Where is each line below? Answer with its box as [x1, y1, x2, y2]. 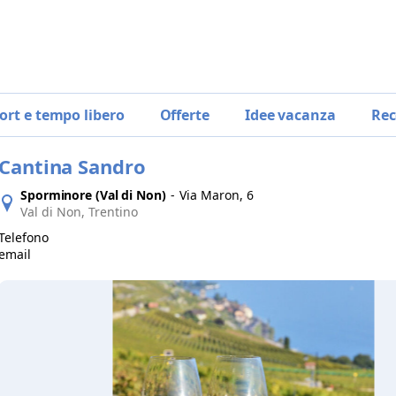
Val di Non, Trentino [20, 203, 138, 220]
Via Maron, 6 [179, 187, 254, 203]
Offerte [159, 105, 209, 125]
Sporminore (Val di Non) [20, 187, 166, 203]
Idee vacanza [244, 105, 336, 125]
